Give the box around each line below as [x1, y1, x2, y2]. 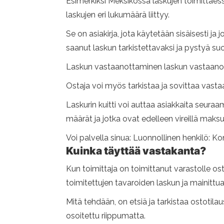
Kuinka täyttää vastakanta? [66, 144, 206, 157]
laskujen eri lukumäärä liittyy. [66, 10, 169, 19]
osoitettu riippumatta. [66, 211, 145, 220]
